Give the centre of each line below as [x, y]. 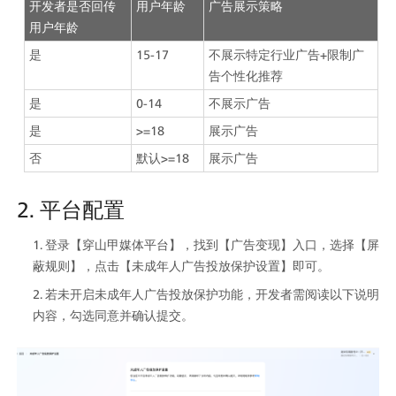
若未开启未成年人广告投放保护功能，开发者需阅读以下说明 [212, 293]
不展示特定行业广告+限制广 [287, 54]
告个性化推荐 [246, 75]
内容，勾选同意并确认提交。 [113, 315]
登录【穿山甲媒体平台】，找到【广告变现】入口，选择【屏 [212, 244]
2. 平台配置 [71, 209]
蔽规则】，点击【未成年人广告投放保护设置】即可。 [181, 265]
